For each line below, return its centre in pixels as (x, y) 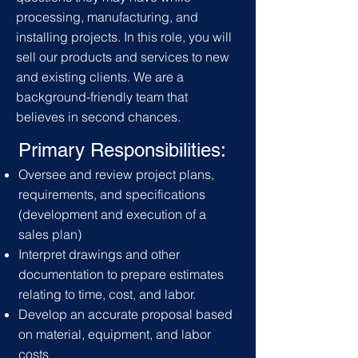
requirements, (58, 194)
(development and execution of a (112, 214)
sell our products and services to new (123, 57)
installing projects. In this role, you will (124, 37)
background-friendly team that (102, 97)
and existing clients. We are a (100, 77)
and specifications (151, 194)
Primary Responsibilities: (122, 150)
